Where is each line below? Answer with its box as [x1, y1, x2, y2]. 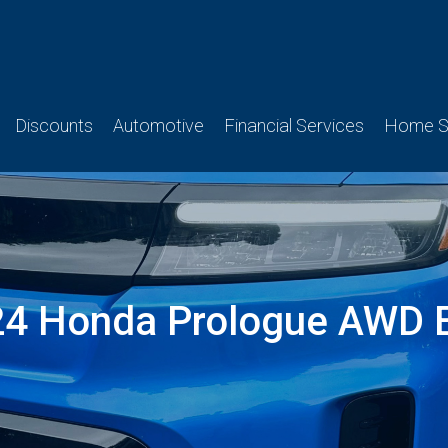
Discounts [15, 115, 93, 136]
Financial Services [224, 115, 364, 136]
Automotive [113, 115, 204, 136]
